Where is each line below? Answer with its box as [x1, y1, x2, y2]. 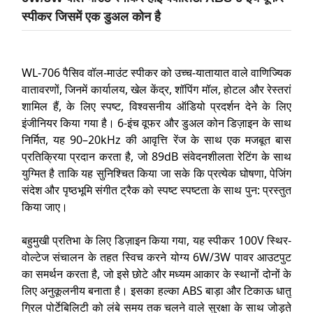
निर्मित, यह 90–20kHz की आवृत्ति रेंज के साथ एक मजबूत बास [22, 132, 291, 147]
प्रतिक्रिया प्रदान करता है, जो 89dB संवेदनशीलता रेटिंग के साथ [22, 149, 291, 164]
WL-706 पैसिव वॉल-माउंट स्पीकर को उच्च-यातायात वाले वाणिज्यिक [22, 65, 291, 80]
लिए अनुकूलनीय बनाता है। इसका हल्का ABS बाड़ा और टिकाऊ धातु [22, 283, 291, 298]
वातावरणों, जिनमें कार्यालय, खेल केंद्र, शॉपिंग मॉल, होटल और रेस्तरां [22, 82, 291, 97]
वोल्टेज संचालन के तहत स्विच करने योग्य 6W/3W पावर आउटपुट [22, 249, 291, 265]
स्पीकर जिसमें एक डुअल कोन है [22, 10, 161, 24]
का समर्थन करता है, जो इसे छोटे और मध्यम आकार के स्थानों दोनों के [22, 266, 291, 282]
